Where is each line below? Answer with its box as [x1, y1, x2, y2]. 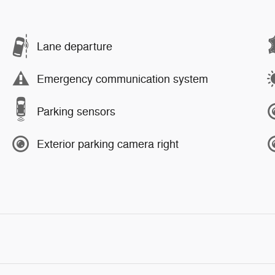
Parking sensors [37, 104, 115, 118]
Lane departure [37, 39, 112, 53]
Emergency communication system [37, 72, 208, 86]
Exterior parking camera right [37, 137, 179, 151]
